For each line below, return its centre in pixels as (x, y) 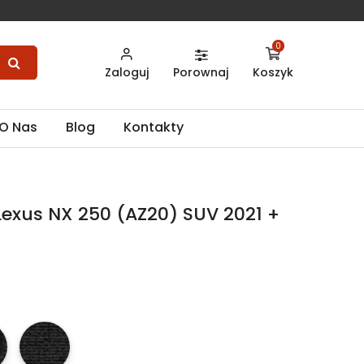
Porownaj (201, 72)
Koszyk (273, 72)
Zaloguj (127, 72)
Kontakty (154, 128)
